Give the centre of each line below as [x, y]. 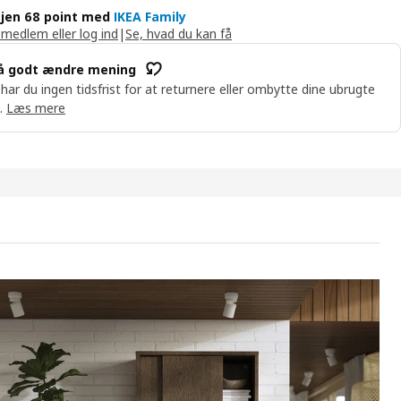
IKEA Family [150, 17]
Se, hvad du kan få [179, 34]
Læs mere [36, 108]
